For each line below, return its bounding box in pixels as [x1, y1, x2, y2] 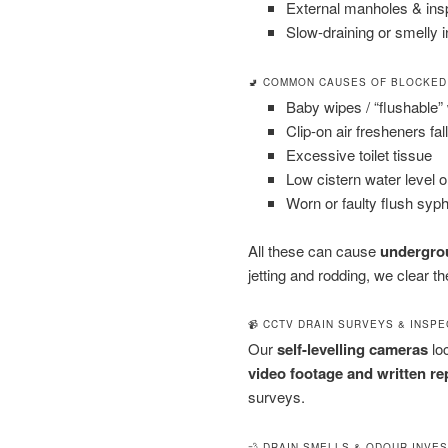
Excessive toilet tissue [285, 143, 432, 165]
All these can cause [248, 240, 380, 262]
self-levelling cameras [277, 338, 428, 361]
